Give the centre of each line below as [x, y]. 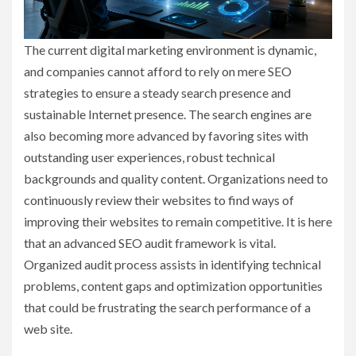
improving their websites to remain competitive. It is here [178, 222]
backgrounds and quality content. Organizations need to [176, 179]
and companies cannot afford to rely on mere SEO [158, 72]
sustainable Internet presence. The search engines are [168, 114]
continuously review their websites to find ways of [159, 200]
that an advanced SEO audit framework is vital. [150, 243]
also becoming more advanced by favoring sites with [166, 136]
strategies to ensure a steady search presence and [157, 93]
